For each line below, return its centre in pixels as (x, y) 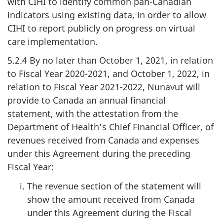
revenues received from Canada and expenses (103, 140)
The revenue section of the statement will (114, 186)
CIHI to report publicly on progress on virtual (101, 28)
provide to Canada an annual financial (87, 100)
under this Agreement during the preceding (99, 153)
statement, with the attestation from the (93, 113)
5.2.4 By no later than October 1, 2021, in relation (110, 60)
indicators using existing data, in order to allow (107, 15)
